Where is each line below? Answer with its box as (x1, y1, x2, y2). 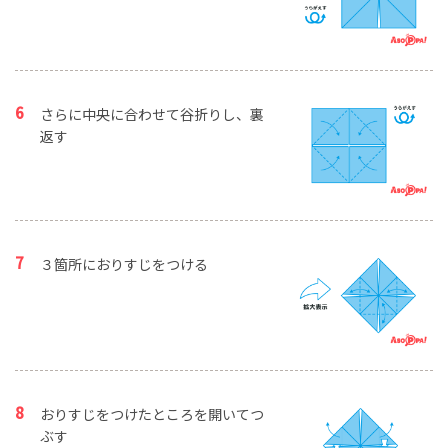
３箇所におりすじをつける (40, 254, 208, 275)
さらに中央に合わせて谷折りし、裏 (40, 104, 264, 125)
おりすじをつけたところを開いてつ (40, 404, 264, 425)
